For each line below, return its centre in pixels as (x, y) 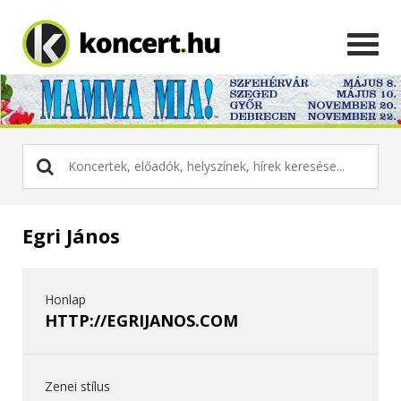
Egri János (71, 235)
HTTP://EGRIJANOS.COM (141, 320)
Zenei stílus (77, 386)
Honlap (65, 299)
